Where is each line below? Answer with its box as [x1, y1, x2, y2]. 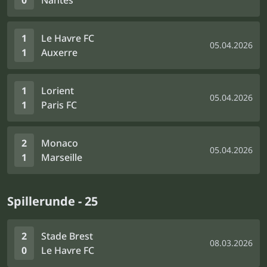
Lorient [41, 84, 74, 97]
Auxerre [41, 46, 77, 59]
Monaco [41, 136, 78, 150]
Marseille [41, 151, 82, 164]
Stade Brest [41, 229, 93, 243]
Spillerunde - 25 [7, 193, 98, 209]
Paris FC [41, 98, 77, 111]
